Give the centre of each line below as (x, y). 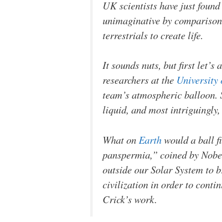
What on (121, 140)
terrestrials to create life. (153, 35)
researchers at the (139, 80)
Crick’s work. (130, 199)
